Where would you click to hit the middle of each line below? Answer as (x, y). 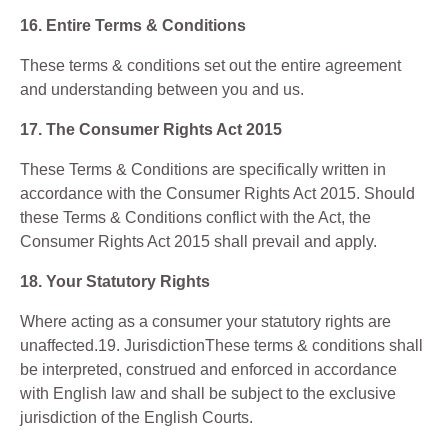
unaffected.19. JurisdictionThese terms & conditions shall (221, 345)
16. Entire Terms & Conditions (133, 25)
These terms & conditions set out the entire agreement (210, 65)
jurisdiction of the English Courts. (136, 417)
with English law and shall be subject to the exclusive (208, 393)
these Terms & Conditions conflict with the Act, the (195, 217)
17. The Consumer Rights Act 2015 (151, 129)
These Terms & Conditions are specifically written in (203, 169)
